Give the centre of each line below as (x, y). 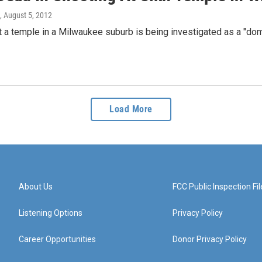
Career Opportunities (57, 239)
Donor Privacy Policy (210, 239)
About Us (36, 187)
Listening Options (51, 213)
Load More (131, 109)
